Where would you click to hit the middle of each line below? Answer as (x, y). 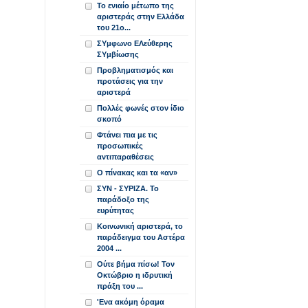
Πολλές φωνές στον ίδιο (141, 108)
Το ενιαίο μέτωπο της (135, 5)
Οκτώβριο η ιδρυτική (135, 275)
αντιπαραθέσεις (125, 157)
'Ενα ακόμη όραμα (131, 302)
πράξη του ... (120, 286)
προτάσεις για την (130, 81)
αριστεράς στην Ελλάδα (141, 16)
